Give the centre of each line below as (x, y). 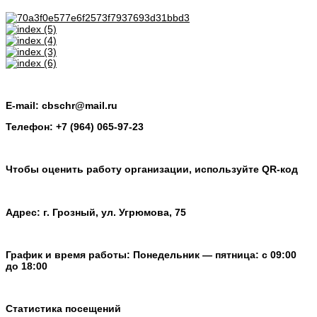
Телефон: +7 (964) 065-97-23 (75, 127)
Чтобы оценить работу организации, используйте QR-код (152, 169)
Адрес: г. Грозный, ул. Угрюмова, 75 (96, 212)
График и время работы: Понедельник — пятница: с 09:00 (151, 254)
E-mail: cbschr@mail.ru (62, 106)
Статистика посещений (63, 308)
